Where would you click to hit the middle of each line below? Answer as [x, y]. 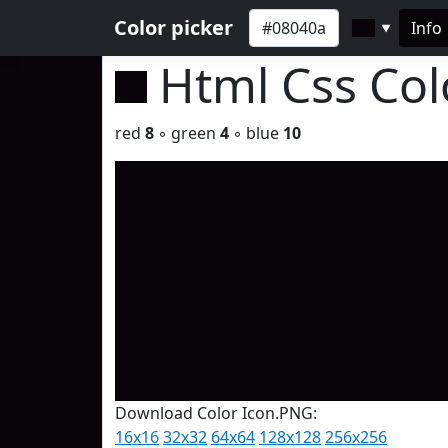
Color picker [173, 27]
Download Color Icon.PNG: [216, 413]
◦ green [187, 133]
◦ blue [256, 133]
